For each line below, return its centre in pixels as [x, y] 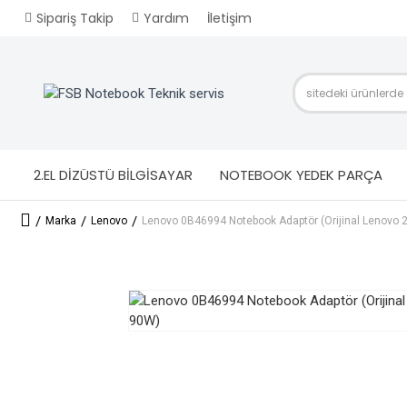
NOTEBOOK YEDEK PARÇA [301, 174]
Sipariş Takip [75, 18]
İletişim [229, 18]
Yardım [166, 18]
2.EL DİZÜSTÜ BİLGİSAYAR [113, 174]
